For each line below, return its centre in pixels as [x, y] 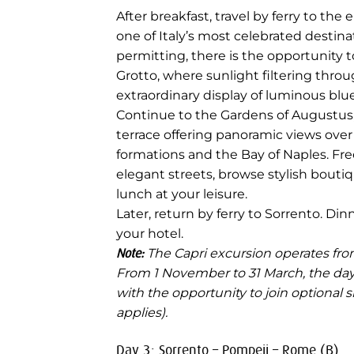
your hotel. [150, 234]
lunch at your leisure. [182, 194]
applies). [142, 313]
